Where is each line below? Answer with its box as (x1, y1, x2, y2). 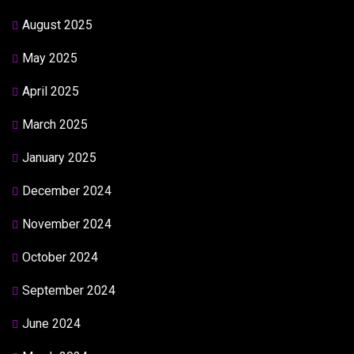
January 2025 (22, 150, 96, 165)
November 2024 (22, 217, 111, 232)
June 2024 (22, 316, 81, 331)
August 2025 (22, 17, 92, 32)
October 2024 (22, 250, 98, 265)
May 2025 (22, 51, 77, 66)
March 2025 (22, 117, 88, 132)
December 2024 (22, 183, 111, 198)
